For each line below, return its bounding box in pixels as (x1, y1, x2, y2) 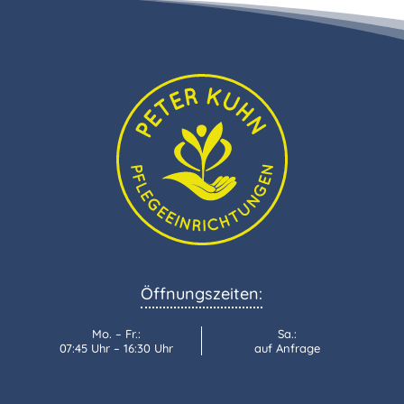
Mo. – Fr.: (91, 326, 141, 342)
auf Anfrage (254, 341, 321, 356)
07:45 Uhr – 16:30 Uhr (59, 341, 173, 356)
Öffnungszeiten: (141, 283, 263, 305)
